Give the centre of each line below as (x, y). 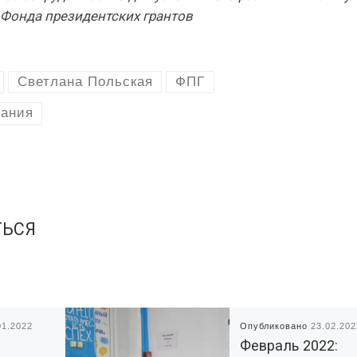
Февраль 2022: (288, 346)
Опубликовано (275, 326)
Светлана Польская (85, 81)
